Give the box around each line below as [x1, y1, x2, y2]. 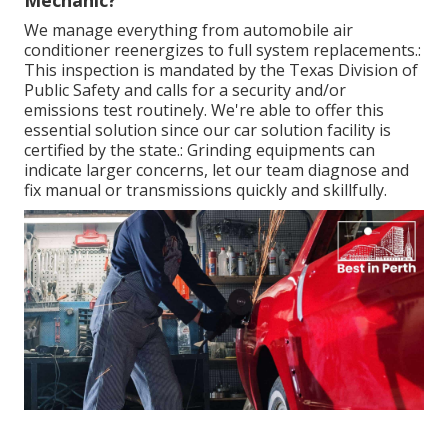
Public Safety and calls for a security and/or [24, 79, 346, 102]
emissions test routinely [24, 99, 204, 122]
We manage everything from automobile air [24, 19, 353, 42]
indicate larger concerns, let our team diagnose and [24, 159, 409, 182]
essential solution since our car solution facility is [24, 119, 391, 142]
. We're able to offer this [204, 99, 384, 122]
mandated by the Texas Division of [159, 59, 418, 82]
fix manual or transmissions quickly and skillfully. [24, 179, 387, 202]
